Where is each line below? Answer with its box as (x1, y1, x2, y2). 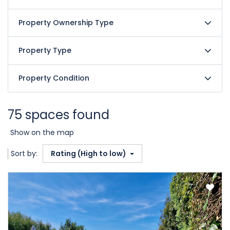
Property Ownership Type (18, 17, 113, 28)
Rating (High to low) (51, 148, 128, 159)
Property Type (18, 45, 71, 55)
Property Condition (18, 73, 89, 83)
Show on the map (10, 127, 74, 138)
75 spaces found (8, 106, 109, 123)
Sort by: (11, 148, 37, 159)
